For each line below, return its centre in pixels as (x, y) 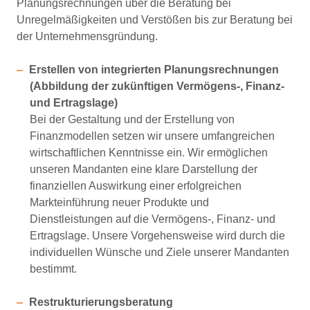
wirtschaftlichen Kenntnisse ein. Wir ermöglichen (149, 153)
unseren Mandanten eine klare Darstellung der (144, 169)
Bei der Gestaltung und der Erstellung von (133, 119)
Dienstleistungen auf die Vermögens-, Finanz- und (153, 219)
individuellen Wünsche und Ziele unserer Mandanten (160, 252)
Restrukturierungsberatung (101, 302)
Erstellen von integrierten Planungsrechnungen (154, 70)
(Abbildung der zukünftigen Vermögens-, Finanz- (157, 86)
